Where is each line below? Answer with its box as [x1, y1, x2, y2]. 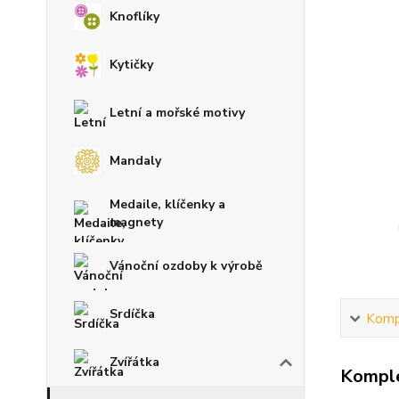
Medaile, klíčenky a [110, 196, 225, 213]
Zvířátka [110, 354, 159, 370]
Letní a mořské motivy [110, 104, 245, 121]
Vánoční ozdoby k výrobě [110, 257, 263, 274]
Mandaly [110, 152, 161, 169]
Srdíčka [110, 305, 155, 322]
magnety [110, 214, 163, 231]
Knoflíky [110, 8, 159, 25]
